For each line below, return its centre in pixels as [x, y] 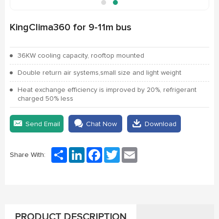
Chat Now [101, 124]
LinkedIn [98, 151]
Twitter [132, 151]
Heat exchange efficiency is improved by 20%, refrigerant [107, 90]
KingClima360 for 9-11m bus [71, 27]
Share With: [28, 155]
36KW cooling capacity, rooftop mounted [81, 55]
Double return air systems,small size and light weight [99, 73]
